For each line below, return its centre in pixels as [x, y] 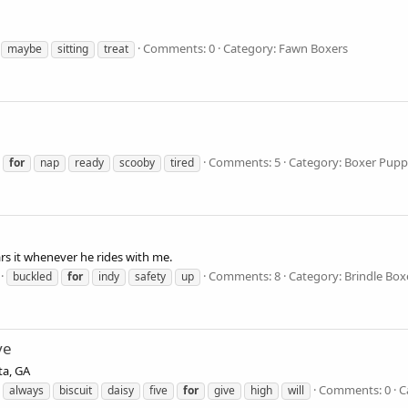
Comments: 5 [245, 162]
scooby [137, 162]
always [26, 390]
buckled [32, 276]
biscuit [76, 390]
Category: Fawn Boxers [286, 48]
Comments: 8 [245, 275]
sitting [73, 48]
